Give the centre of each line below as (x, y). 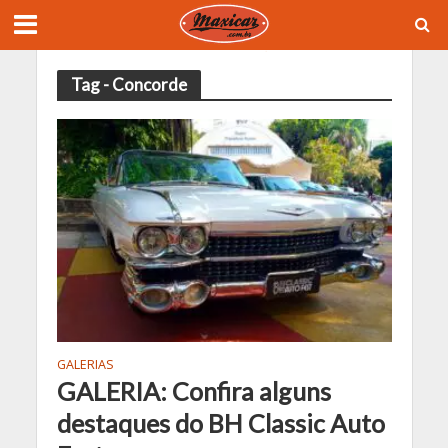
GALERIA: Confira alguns (193, 391)
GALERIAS (85, 365)
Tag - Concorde (128, 84)
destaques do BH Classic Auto (220, 423)
